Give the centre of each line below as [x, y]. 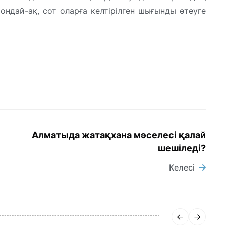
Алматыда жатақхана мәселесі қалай [119, 135]
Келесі [182, 168]
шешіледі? [182, 148]
